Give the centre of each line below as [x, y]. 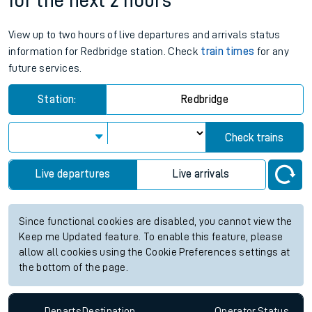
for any [272, 52]
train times [228, 52]
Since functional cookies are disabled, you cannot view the [156, 222]
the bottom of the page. [74, 268]
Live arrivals [201, 174]
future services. [45, 69]
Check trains [255, 138]
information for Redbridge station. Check [105, 52]
